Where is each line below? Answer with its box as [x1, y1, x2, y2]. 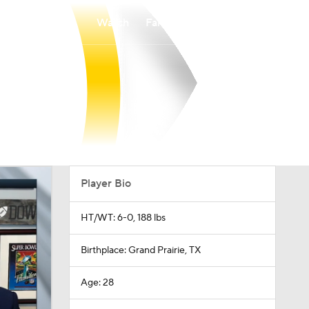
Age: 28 [80, 277, 114, 289]
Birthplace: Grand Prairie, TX [80, 244, 201, 257]
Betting [200, 15, 237, 30]
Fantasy [146, 15, 183, 30]
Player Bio [80, 177, 131, 190]
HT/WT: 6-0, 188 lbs [80, 212, 166, 224]
